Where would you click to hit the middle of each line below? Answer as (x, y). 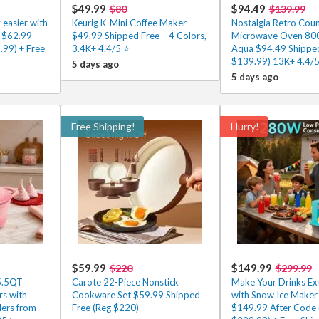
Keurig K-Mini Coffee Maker (129, 23)
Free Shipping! (103, 126)
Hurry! (245, 126)
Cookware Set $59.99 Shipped (136, 295)
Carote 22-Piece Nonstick (125, 282)
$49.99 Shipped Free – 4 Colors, (139, 36)
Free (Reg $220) (105, 308)
